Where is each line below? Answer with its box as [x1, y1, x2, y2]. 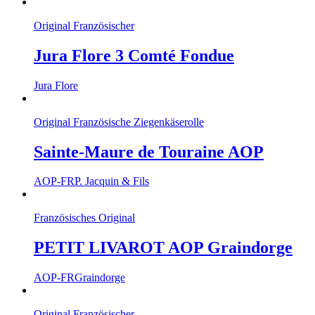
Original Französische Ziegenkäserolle [34, 115, 204, 128]
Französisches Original [34, 212, 135, 224]
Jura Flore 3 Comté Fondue [34, 46, 234, 65]
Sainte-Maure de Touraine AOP [34, 142, 264, 161]
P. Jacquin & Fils [75, 175, 149, 188]
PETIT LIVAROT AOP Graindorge [34, 238, 292, 257]
